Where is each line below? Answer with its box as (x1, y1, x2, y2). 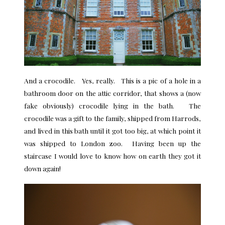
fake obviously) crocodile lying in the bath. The (24, 101, 201, 110)
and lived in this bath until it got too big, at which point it (24, 126, 201, 136)
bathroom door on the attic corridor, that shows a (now (24, 88, 201, 98)
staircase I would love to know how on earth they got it (24, 151, 201, 161)
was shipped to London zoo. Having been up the (24, 139, 201, 148)
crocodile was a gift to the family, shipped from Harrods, (24, 114, 201, 123)
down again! (24, 164, 61, 173)
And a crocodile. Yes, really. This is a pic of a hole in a (24, 76, 201, 85)
